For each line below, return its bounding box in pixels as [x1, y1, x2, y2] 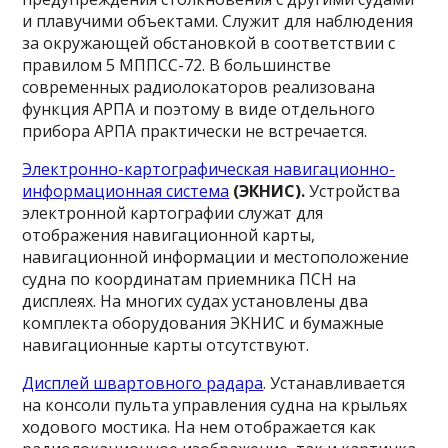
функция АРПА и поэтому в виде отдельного [22, 98, 376, 120]
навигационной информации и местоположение [22, 246, 410, 268]
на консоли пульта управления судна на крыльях [22, 394, 408, 416]
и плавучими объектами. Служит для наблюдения [22, 10, 414, 32]
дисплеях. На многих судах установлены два [22, 290, 369, 312]
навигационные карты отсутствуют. [22, 334, 310, 356]
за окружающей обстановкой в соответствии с [22, 32, 396, 54]
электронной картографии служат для [22, 202, 324, 224]
